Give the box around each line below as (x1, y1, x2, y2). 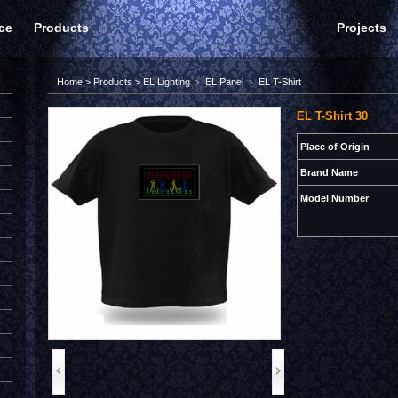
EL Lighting (143, 76, 190, 87)
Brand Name (300, 167, 358, 178)
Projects (337, 20, 386, 35)
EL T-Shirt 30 (297, 109, 368, 123)
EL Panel (205, 76, 243, 87)
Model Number (300, 193, 369, 203)
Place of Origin (300, 141, 370, 152)
